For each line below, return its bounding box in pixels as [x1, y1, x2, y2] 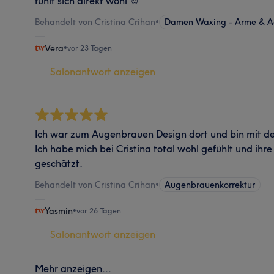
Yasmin [45, 205, 73, 217]
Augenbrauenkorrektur [165, 179, 256, 190]
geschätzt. [35, 157, 83, 169]
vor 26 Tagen [76, 206, 122, 215]
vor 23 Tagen [67, 43, 113, 53]
